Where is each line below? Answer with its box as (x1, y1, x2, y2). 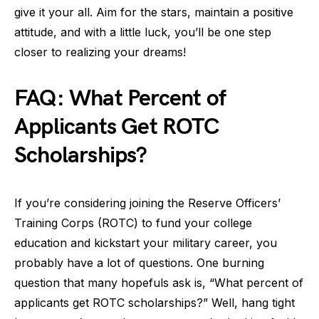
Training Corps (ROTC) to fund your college (14, 216, 252, 230)
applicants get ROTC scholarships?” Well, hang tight (14, 296, 295, 310)
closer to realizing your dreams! (14, 45, 186, 59)
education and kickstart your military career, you (14, 236, 277, 250)
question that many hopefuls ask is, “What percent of (14, 276, 303, 290)
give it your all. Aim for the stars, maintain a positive (14, 5, 293, 19)
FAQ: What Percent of (14, 85, 226, 113)
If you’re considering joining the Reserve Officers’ (14, 196, 281, 210)
